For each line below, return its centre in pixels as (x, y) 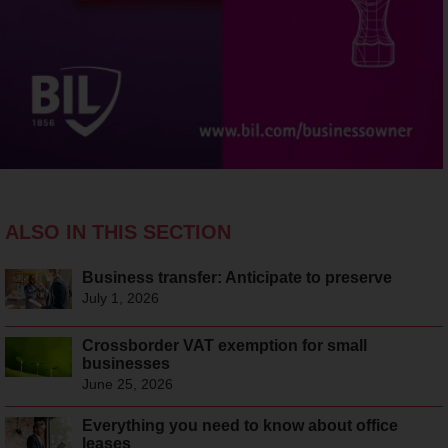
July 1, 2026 (120, 297)
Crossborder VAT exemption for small (224, 345)
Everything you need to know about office (239, 425)
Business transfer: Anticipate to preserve (236, 277)
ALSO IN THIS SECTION (118, 231)
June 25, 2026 (127, 383)
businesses (125, 363)
